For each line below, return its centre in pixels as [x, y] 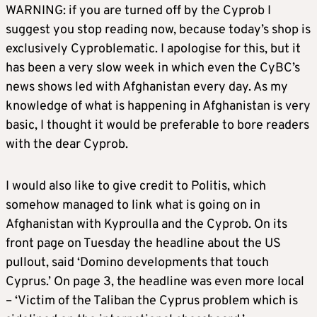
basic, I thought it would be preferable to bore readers [157, 126]
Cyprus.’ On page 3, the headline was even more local [155, 282]
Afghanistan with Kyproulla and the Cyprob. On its [146, 225]
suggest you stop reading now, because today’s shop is [158, 30]
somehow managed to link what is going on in [133, 206]
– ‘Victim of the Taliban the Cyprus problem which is [152, 301]
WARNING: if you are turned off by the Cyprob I [138, 11]
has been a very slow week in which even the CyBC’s [153, 69]
